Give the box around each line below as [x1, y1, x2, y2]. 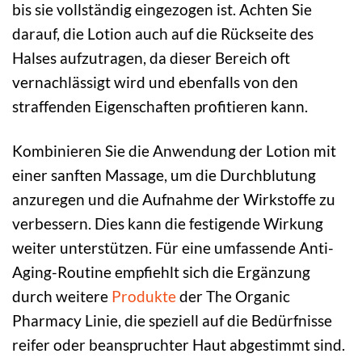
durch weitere [12, 286, 112, 305]
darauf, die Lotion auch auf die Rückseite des [12, 23, 314, 43]
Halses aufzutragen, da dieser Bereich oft [12, 48, 290, 67]
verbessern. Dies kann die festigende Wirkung [12, 213, 323, 233]
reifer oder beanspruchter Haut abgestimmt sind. [12, 335, 345, 354]
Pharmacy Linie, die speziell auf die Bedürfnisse [12, 310, 332, 330]
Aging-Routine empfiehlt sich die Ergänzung [12, 262, 310, 281]
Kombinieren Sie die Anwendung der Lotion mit [12, 141, 336, 160]
